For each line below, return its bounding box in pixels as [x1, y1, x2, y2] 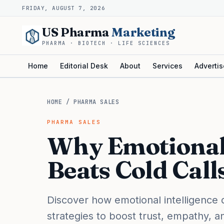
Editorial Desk [60, 61, 108, 70]
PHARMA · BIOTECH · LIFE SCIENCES [42, 40, 170, 46]
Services [152, 61, 182, 70]
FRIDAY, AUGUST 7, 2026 [22, 4, 105, 11]
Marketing [111, 25, 175, 39]
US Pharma [42, 25, 112, 39]
